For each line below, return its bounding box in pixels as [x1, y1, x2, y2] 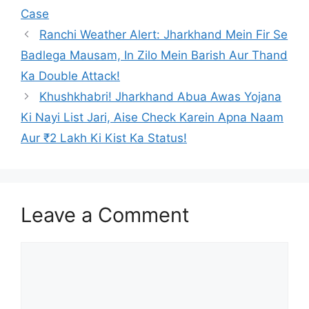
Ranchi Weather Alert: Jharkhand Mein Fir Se [39, 28, 288, 41]
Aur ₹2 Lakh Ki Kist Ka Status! [21, 131, 187, 145]
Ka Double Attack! [21, 69, 120, 83]
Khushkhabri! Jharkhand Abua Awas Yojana [39, 90, 282, 103]
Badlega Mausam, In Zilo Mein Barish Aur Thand [21, 48, 288, 62]
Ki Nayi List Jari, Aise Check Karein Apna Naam [21, 110, 283, 124]
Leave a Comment [21, 203, 190, 227]
